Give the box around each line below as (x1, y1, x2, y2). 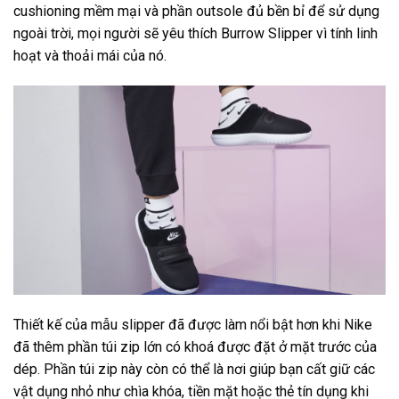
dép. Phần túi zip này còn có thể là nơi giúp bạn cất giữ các (13, 360, 375, 378)
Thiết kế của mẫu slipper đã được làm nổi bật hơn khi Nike (13, 315, 372, 333)
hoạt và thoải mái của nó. (13, 46, 167, 64)
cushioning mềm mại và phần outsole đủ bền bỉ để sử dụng (13, 2, 379, 20)
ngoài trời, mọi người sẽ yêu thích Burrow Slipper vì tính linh (13, 24, 378, 42)
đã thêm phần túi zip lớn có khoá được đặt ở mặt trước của (13, 338, 377, 355)
